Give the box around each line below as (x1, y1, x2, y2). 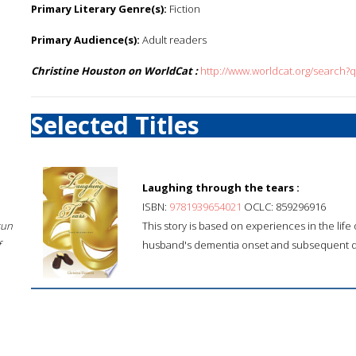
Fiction (167, 2, 200, 16)
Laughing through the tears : (142, 180, 300, 195)
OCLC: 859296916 (242, 199, 326, 214)
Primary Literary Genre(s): (31, 2, 167, 16)
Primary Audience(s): (31, 33, 140, 47)
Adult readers (140, 33, 207, 47)
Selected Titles (31, 109, 199, 141)
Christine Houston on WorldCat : (31, 64, 198, 78)
